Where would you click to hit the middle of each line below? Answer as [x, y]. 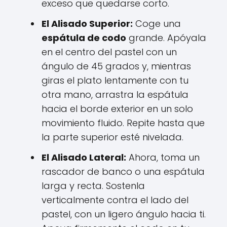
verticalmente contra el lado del [115, 200]
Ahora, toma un [163, 157]
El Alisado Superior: [87, 24]
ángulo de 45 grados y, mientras [116, 66]
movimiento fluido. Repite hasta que [123, 123]
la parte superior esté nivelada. [112, 137]
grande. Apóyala [166, 38]
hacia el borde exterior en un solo [117, 109]
